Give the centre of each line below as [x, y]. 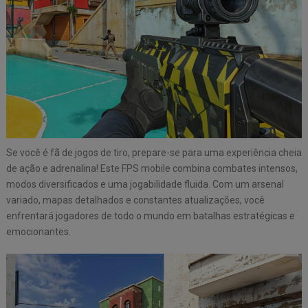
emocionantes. [38, 231]
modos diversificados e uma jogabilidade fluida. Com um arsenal [145, 184]
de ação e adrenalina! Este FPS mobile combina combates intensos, [152, 168]
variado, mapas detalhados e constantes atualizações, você [135, 200]
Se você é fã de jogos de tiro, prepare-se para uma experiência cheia [154, 152]
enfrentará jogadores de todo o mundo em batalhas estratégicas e [150, 216]
